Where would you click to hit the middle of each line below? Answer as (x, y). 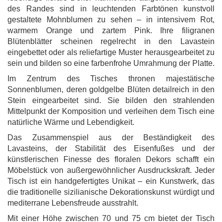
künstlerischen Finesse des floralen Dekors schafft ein (111, 159)
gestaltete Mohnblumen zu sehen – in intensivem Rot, (111, 20)
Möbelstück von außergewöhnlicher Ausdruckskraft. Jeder (111, 170)
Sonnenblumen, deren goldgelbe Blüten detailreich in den (111, 89)
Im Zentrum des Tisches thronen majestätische (111, 79)
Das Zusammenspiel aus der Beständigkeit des (111, 138)
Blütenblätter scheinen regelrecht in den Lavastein (111, 41)
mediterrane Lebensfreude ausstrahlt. (73, 203)
